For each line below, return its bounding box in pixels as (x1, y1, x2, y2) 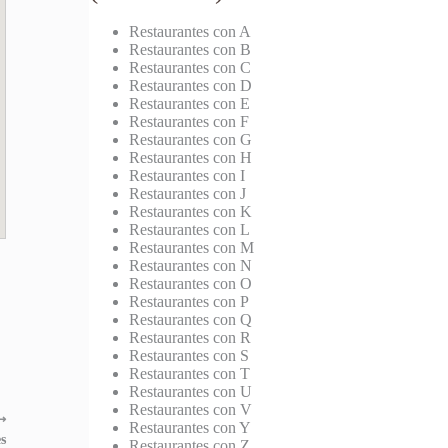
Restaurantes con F (129, 113, 250, 131)
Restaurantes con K (129, 203, 253, 221)
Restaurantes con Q (129, 311, 253, 329)
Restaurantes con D (129, 77, 253, 95)
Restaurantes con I (129, 167, 246, 185)
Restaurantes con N (129, 257, 253, 275)
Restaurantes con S (129, 347, 250, 365)
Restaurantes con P (129, 293, 250, 311)
